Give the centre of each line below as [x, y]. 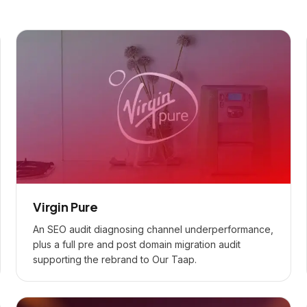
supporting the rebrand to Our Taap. [115, 259]
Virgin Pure [66, 207]
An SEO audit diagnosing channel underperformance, [153, 229]
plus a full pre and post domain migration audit [137, 244]
